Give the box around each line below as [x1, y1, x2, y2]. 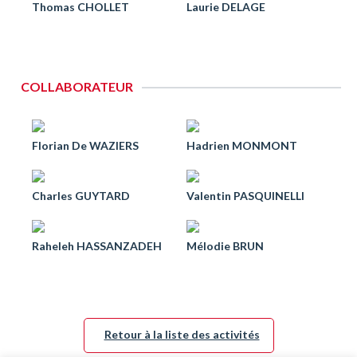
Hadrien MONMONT [186, 139, 297, 152]
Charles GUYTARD [32, 189, 130, 202]
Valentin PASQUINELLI [186, 189, 304, 202]
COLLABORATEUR [21, 79, 133, 94]
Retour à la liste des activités [104, 328, 260, 341]
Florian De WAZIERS [32, 139, 139, 152]
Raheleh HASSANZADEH [32, 239, 162, 253]
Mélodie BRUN [186, 239, 264, 253]
